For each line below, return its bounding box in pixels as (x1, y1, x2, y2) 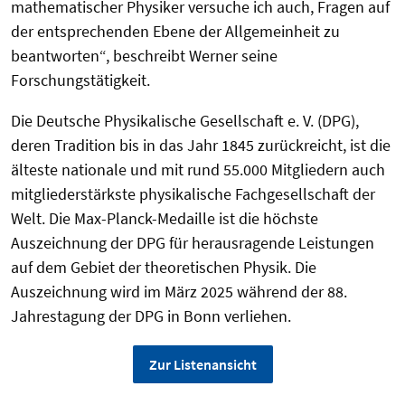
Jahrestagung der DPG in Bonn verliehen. (11, 305, 291, 326)
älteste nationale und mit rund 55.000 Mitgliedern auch (11, 158, 385, 180)
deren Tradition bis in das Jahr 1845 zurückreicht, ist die (11, 134, 391, 155)
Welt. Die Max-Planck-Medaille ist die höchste (11, 207, 318, 229)
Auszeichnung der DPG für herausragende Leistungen (11, 231, 374, 253)
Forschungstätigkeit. (11, 69, 150, 90)
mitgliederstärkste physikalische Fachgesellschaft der (11, 183, 375, 204)
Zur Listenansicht (148, 354, 257, 373)
